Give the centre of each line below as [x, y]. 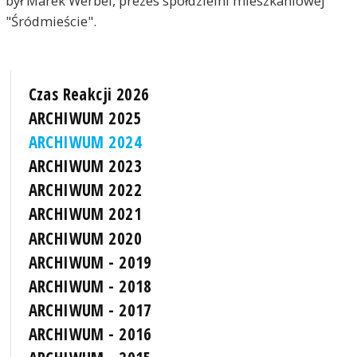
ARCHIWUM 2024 [85, 142]
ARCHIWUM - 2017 [90, 310]
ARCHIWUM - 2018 [90, 286]
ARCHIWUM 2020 [85, 238]
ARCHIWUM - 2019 [90, 262]
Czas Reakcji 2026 [89, 94]
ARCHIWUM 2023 [85, 166]
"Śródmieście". [51, 21]
